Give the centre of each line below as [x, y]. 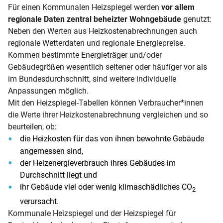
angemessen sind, [52, 151]
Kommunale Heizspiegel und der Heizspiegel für [92, 214]
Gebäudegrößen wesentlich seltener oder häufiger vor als [108, 67]
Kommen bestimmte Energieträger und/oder [85, 55]
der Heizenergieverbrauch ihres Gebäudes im [98, 163]
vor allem [178, 7]
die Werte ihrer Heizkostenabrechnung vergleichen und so [108, 114]
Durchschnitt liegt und [58, 175]
